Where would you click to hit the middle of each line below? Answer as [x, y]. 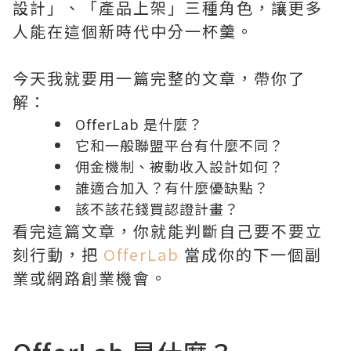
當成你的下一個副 [251, 254]
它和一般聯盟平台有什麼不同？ [179, 145]
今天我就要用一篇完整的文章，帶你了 [159, 78]
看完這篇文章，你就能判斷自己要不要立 [168, 230]
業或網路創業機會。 [90, 277]
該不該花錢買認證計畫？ [157, 208]
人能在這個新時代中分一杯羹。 [133, 31]
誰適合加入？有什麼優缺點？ [172, 187]
